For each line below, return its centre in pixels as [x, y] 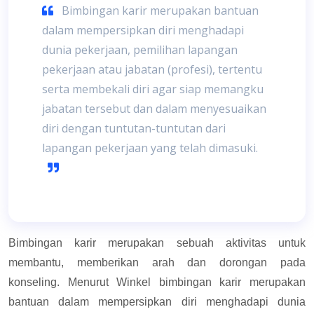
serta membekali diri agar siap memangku [153, 89]
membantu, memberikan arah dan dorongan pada [157, 262]
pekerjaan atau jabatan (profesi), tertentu [152, 69]
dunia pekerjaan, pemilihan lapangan [140, 49]
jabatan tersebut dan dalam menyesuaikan [154, 108]
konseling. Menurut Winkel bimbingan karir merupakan [157, 282]
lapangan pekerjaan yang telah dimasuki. [150, 148]
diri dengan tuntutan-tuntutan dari [134, 128]
